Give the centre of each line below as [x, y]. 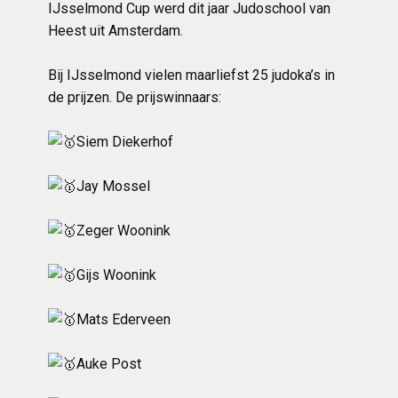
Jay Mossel [113, 186]
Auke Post [109, 364]
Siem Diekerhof [125, 142]
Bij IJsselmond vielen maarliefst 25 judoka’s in [191, 75]
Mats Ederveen [123, 319]
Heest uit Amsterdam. [115, 31]
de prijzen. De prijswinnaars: [135, 97]
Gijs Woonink [116, 275]
